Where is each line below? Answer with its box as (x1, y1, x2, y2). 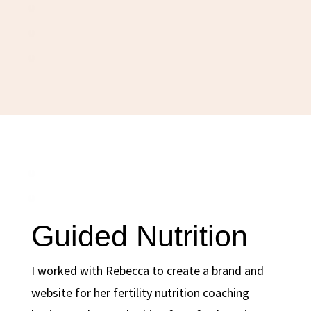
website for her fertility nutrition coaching (31, 284, 249, 301)
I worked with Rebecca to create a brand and (31, 262, 264, 278)
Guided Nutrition (31, 219, 248, 253)
